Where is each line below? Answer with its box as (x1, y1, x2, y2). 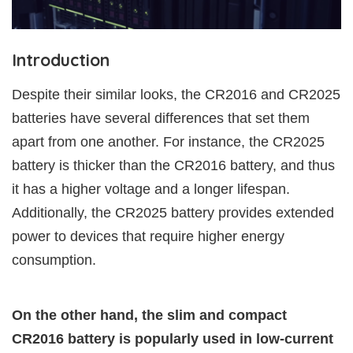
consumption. (12, 251, 96, 268)
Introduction (12, 49, 110, 70)
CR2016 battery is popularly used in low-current (12, 330, 333, 347)
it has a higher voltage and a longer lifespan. (12, 180, 290, 197)
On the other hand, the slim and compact (12, 307, 287, 323)
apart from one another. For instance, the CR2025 (12, 133, 325, 150)
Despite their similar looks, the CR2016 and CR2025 (12, 86, 340, 102)
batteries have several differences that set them (12, 110, 310, 126)
